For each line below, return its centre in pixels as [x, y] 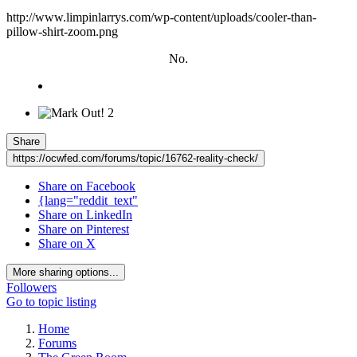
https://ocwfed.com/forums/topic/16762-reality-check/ [135, 159]
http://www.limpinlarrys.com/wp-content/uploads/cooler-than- [161, 18]
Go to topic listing [51, 302]
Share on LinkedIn [85, 215]
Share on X [67, 244]
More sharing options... [66, 273]
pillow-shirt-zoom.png [62, 32]
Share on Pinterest [84, 229]
